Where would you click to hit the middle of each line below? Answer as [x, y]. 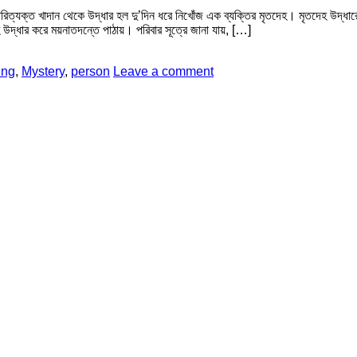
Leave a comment [163, 72]
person [90, 72]
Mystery [43, 72]
